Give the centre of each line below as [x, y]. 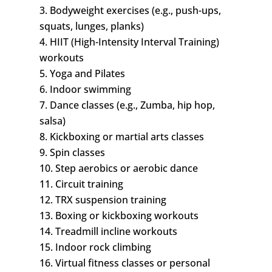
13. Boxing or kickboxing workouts [119, 216]
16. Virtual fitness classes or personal [124, 263]
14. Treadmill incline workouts [108, 232]
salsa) [52, 121]
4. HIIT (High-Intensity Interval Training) [129, 42]
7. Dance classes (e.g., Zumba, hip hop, [127, 105]
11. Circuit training [81, 184]
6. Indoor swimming [85, 90]
